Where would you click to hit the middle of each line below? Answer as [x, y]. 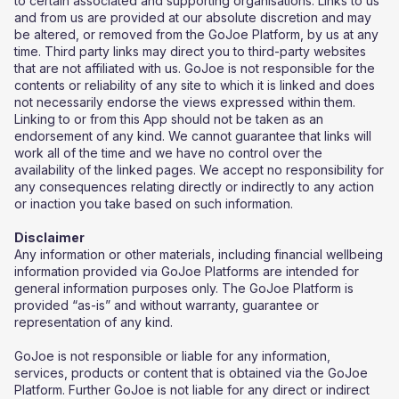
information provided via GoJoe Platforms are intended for [187, 271]
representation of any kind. [94, 322]
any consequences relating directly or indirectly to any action [194, 187]
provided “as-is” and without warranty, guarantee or [167, 305]
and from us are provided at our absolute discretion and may [193, 17]
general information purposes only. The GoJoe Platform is [184, 288]
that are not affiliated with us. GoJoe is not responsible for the [195, 68]
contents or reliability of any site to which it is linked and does [195, 85]
